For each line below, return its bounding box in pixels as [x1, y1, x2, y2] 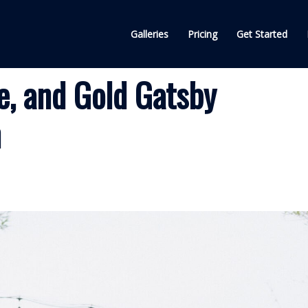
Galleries [131, 27, 168, 41]
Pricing [188, 27, 217, 41]
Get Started [236, 27, 287, 41]
